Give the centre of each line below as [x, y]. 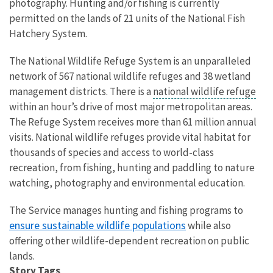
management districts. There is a [81, 91]
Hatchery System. [48, 33]
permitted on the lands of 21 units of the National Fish [127, 18]
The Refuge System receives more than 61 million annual [133, 122]
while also [208, 225]
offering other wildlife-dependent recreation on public [129, 240]
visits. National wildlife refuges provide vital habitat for [130, 137]
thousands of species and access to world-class [112, 152]
